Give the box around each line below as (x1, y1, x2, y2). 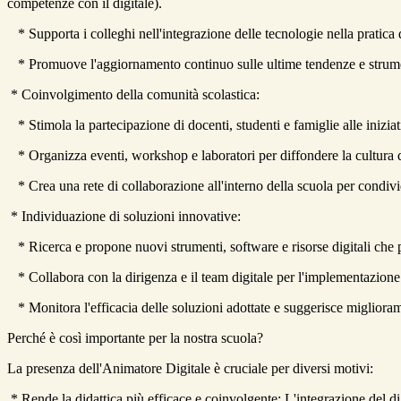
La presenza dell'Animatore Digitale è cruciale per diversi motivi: (7, 361, 373, 377)
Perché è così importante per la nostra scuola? (7, 330, 263, 346)
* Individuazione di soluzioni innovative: (7, 209, 241, 225)
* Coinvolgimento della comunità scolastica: (7, 87, 260, 103)
